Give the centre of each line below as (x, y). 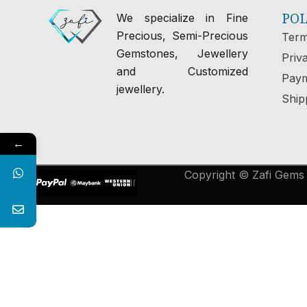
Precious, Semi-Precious (182, 35)
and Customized (182, 71)
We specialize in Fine (182, 17)
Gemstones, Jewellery (182, 53)
